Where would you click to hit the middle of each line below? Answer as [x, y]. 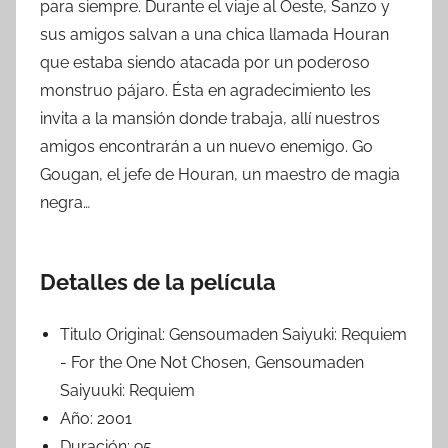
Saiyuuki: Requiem [127, 391]
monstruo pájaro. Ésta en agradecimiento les [205, 91]
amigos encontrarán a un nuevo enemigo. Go [206, 147]
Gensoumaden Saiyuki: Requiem [288, 335]
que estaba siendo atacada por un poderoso [205, 63]
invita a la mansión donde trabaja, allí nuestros [210, 119]
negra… [65, 203]
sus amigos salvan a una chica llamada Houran [214, 35]
